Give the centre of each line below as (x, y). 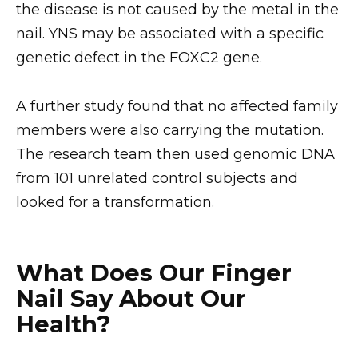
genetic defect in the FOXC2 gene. (139, 58)
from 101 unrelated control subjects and (157, 178)
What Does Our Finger (154, 273)
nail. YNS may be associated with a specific (170, 34)
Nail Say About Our (131, 299)
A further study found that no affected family (177, 106)
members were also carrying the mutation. (170, 130)
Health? (64, 324)
